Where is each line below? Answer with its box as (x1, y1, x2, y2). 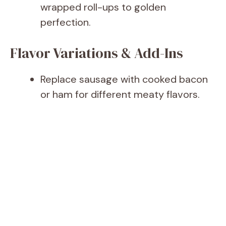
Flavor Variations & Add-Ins (10, 43, 183, 63)
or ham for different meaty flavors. (40, 88, 200, 101)
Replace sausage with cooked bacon (40, 73, 208, 86)
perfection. (40, 16, 91, 29)
